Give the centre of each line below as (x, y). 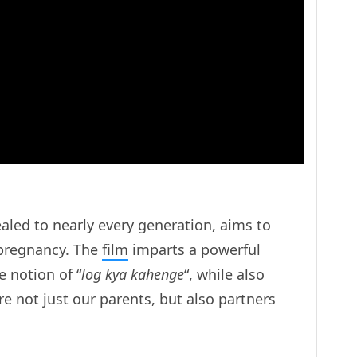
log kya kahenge (133, 274)
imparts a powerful (194, 249)
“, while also (224, 274)
